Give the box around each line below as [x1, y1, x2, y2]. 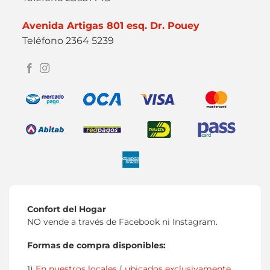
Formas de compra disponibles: [27, 240, 166, 250]
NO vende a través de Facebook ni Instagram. [27, 217, 218, 227]
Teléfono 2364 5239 [22, 34, 115, 46]
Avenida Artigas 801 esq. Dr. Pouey [22, 19, 200, 31]
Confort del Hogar [27, 204, 106, 215]
